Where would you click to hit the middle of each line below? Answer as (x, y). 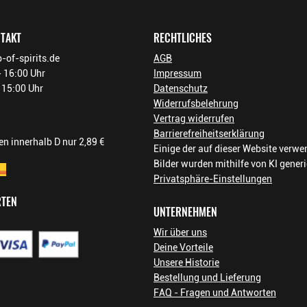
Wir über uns (180, 232)
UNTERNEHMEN (185, 212)
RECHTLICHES (183, 38)
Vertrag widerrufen (194, 119)
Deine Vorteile (183, 247)
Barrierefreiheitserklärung (209, 134)
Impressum (177, 73)
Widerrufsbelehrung (196, 103)
